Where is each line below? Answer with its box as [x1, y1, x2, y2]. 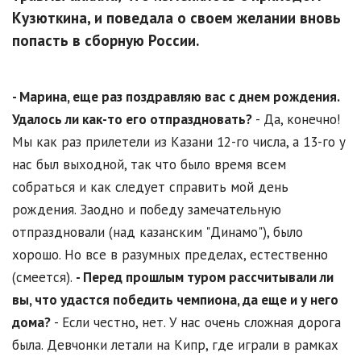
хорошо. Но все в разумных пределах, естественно [12, 246, 328, 264]
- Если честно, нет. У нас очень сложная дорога [51, 313, 341, 332]
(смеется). [12, 268, 76, 287]
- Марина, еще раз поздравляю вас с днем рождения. [12, 88, 339, 106]
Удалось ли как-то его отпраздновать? [12, 110, 252, 129]
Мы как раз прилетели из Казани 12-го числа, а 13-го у [12, 133, 346, 151]
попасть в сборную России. [12, 31, 199, 51]
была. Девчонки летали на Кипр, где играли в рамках [12, 336, 338, 355]
